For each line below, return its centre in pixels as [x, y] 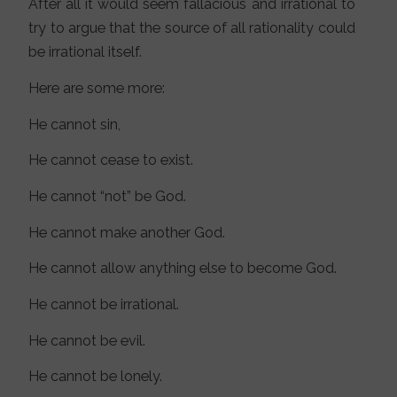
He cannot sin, [75, 124]
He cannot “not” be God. [108, 197]
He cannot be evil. [87, 340]
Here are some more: [97, 89]
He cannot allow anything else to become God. [183, 269]
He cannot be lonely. [96, 377]
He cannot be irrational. [104, 305]
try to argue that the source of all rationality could [192, 28]
